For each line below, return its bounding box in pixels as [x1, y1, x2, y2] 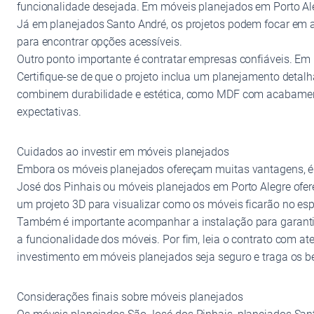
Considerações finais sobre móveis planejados [17, 289, 243, 303]
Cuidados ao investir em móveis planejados [17, 144, 229, 158]
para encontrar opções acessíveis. [17, 34, 182, 48]
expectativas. [17, 104, 81, 118]
